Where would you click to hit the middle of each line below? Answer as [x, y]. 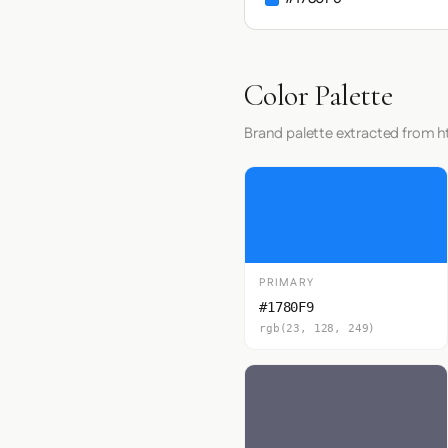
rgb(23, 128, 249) [317, 328]
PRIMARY [286, 283]
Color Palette [318, 95]
